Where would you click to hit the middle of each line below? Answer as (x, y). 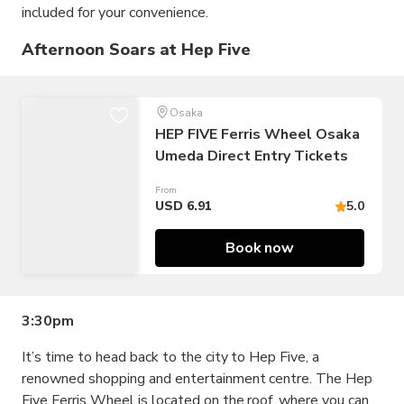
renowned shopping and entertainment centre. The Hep (197, 379)
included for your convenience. (115, 13)
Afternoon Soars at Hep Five (136, 50)
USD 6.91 (184, 206)
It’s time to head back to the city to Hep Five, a (171, 357)
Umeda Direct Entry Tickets (252, 156)
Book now (260, 248)
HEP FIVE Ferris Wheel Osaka (257, 134)
